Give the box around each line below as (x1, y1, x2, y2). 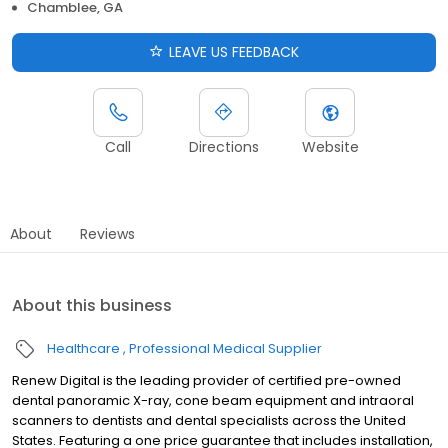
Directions (189, 136, 259, 157)
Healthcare (47, 338, 120, 358)
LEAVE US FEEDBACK (169, 41, 299, 62)
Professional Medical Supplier (129, 338, 322, 358)
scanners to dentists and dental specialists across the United (12, 410, 406, 430)
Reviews (80, 223, 135, 244)
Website (301, 136, 359, 157)
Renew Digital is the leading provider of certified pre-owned (12, 370, 401, 390)
